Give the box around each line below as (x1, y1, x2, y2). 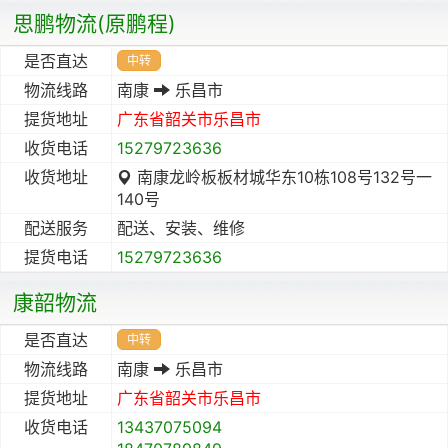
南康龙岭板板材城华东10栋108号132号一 (132, 166, 432, 187)
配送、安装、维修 (117, 217, 245, 238)
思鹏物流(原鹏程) (13, 10, 176, 36)
